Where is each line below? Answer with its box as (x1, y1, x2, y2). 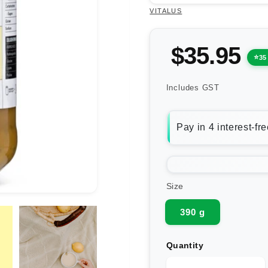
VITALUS (150, 7, 182, 14)
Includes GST (166, 83, 220, 93)
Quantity (166, 240, 204, 250)
